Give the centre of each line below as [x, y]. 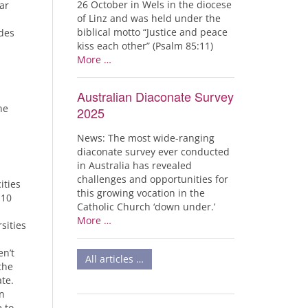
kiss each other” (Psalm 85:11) [145, 46]
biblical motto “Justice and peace [152, 32]
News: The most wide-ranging [146, 138]
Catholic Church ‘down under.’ [146, 207]
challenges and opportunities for [153, 179]
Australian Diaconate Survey [155, 96]
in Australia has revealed [134, 165]
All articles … [114, 259]
